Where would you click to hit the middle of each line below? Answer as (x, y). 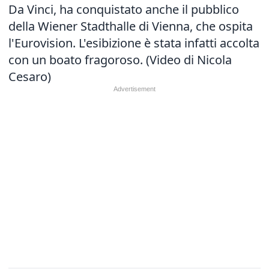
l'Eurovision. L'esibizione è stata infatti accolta (134, 43)
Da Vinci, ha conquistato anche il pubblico (124, 9)
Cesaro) (31, 77)
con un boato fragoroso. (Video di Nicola (120, 60)
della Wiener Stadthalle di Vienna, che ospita (131, 26)
